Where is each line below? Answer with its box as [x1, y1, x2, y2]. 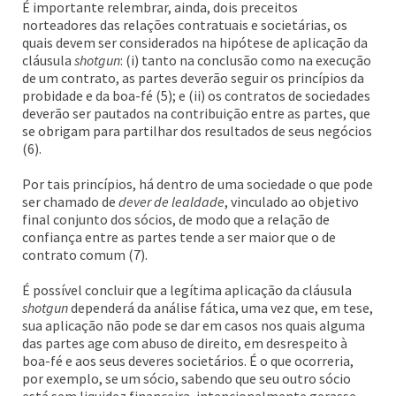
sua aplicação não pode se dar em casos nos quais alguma [22, 316, 365, 334]
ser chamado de [22, 193, 118, 210]
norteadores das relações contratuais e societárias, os [22, 16, 347, 34]
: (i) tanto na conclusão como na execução [120, 51, 371, 69]
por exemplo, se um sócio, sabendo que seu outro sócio [22, 369, 351, 387]
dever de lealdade [118, 193, 225, 210]
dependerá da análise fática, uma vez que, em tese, [68, 299, 373, 316]
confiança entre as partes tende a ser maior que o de [22, 228, 336, 246]
